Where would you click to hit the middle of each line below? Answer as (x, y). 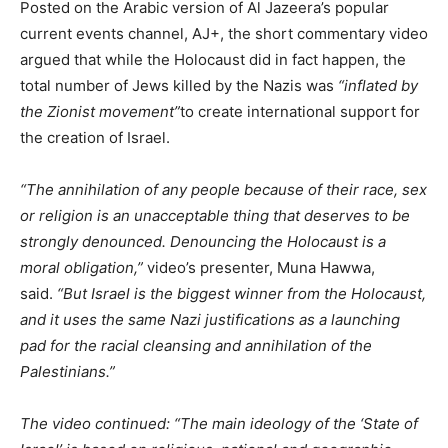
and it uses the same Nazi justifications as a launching (210, 319)
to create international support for (300, 111)
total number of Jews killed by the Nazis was (179, 85)
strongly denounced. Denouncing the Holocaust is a (203, 241)
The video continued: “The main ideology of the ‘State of (219, 423)
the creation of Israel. (95, 137)
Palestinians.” (67, 371)
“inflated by (378, 85)
